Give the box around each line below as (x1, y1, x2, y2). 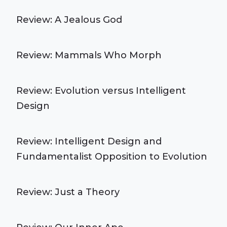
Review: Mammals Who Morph (16, 50, 162, 61)
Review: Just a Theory (16, 186, 120, 198)
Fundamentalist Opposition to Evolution (16, 151, 207, 162)
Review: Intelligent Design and (16, 136, 162, 147)
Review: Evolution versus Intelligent (16, 85, 186, 96)
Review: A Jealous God (16, 14, 122, 25)
